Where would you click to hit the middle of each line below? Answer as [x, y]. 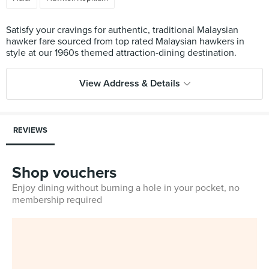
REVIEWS [30, 130]
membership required [57, 200]
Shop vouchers [64, 173]
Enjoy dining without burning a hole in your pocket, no [126, 188]
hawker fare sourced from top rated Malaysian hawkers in [125, 41]
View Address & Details [129, 83]
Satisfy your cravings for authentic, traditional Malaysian [122, 30]
